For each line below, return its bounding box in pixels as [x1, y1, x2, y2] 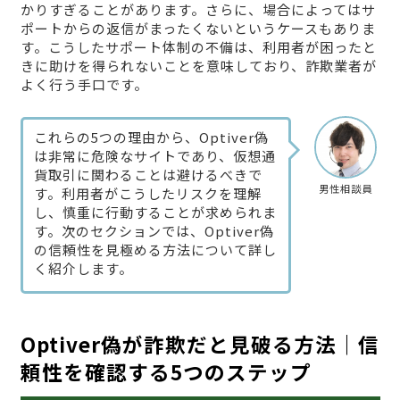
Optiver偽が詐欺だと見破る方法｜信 [20, 329, 379, 359]
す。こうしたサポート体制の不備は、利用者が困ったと [20, 37, 377, 56]
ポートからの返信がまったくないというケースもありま [20, 18, 376, 37]
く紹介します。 [33, 259, 133, 279]
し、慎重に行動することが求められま [33, 203, 277, 222]
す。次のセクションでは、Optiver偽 [33, 221, 274, 241]
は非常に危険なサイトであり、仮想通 [33, 146, 276, 166]
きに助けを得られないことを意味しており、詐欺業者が [20, 55, 377, 75]
